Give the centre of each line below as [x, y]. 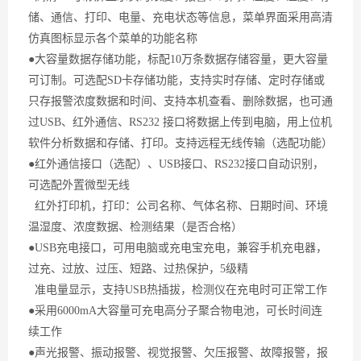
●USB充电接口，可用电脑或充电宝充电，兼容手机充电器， [178, 248]
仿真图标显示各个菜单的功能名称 [113, 38]
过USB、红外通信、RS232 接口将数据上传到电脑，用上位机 [180, 122]
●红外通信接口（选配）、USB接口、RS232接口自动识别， [176, 164]
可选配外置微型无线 [79, 185]
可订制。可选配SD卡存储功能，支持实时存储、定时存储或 [176, 80]
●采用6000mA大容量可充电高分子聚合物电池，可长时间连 [175, 311]
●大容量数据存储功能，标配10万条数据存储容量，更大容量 [178, 59]
